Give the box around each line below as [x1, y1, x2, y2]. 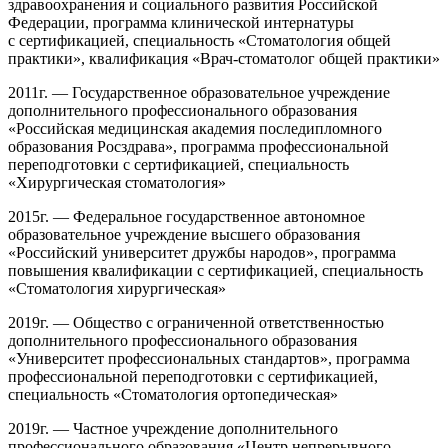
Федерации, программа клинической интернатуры [8, 13, 354, 31]
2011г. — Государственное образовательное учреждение [8, 83, 390, 101]
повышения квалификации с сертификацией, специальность [8, 261, 423, 279]
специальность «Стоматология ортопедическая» [8, 385, 338, 403]
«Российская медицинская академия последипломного [8, 119, 382, 137]
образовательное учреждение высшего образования [8, 225, 360, 243]
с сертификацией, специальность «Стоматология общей [8, 31, 391, 49]
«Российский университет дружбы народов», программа [8, 243, 396, 261]
